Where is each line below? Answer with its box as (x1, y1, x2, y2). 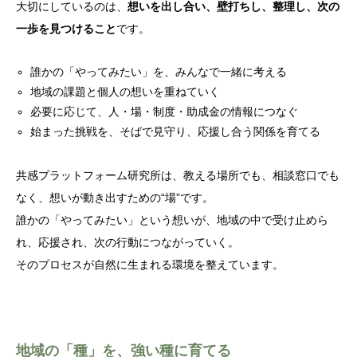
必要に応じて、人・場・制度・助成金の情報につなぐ (30, 105, 299, 119)
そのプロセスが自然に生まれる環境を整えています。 (16, 258, 284, 272)
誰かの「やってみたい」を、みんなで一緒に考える (30, 65, 288, 79)
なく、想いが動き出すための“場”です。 (16, 191, 214, 205)
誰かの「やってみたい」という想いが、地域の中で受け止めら (16, 214, 328, 227)
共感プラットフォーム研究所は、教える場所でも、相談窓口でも (16, 169, 339, 182)
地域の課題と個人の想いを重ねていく (30, 85, 221, 99)
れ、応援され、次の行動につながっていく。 (16, 236, 239, 249)
